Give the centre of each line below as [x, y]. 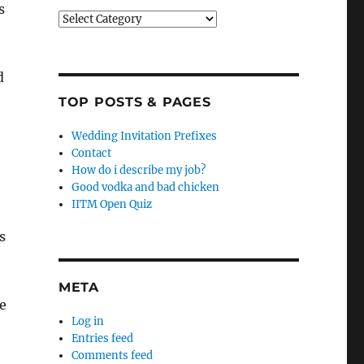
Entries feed [103, 338]
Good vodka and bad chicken [146, 187]
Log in [88, 321]
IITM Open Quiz [112, 204]
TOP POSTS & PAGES [134, 102]
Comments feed [113, 355]
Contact [92, 153]
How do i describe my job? [139, 170]
